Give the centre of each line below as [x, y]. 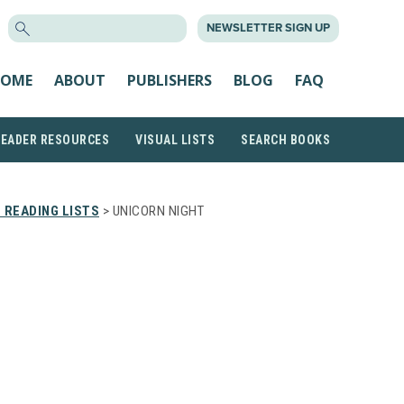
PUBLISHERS [170, 80]
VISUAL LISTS [175, 140]
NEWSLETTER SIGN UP [268, 28]
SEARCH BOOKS [285, 140]
